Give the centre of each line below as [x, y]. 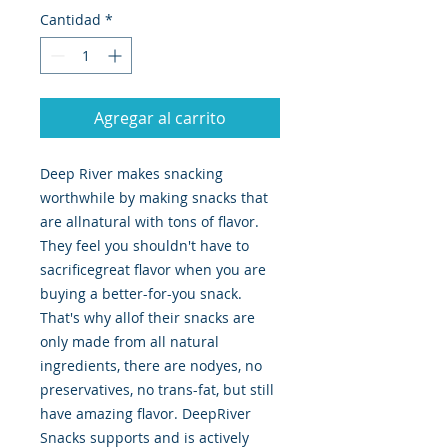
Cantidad [70, 20]
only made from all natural [129, 342]
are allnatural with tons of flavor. [149, 222]
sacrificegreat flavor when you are [153, 270]
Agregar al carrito [160, 118]
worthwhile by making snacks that [154, 198]
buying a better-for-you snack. [141, 294]
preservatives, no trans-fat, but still [157, 390]
